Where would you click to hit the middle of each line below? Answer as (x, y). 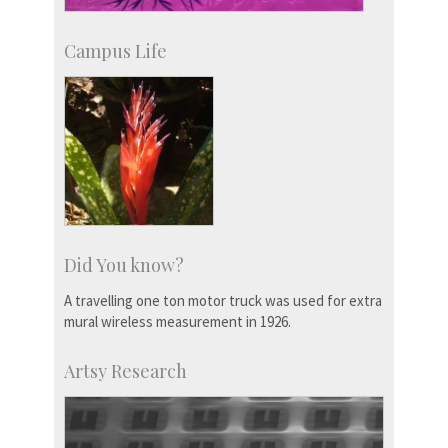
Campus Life (115, 50)
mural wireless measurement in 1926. (177, 321)
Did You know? (124, 264)
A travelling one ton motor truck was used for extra (223, 300)
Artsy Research (125, 370)
